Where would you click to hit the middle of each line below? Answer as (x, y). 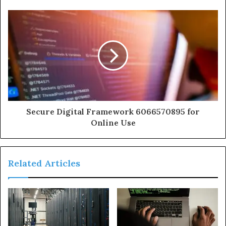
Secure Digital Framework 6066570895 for (113, 111)
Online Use (113, 122)
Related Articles (44, 163)
